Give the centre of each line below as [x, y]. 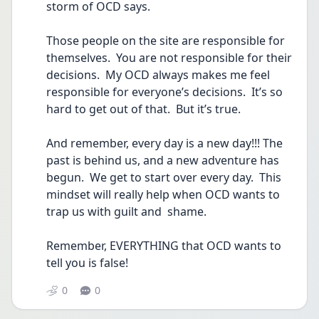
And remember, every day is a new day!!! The [164, 143]
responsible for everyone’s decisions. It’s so [164, 92]
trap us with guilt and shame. [126, 211]
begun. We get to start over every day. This [164, 177]
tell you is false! [87, 263]
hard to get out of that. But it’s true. [143, 109]
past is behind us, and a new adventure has [163, 160]
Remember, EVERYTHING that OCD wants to [164, 246]
